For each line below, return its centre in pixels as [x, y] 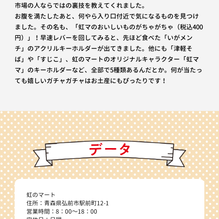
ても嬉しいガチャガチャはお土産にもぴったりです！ [91, 80]
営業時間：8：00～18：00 [62, 211]
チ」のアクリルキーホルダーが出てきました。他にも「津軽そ [103, 48]
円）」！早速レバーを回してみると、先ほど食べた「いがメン [103, 37]
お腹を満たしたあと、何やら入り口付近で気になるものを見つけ [107, 16]
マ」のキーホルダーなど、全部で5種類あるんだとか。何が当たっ [108, 70]
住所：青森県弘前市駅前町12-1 [67, 203]
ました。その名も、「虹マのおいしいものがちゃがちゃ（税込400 [109, 27]
